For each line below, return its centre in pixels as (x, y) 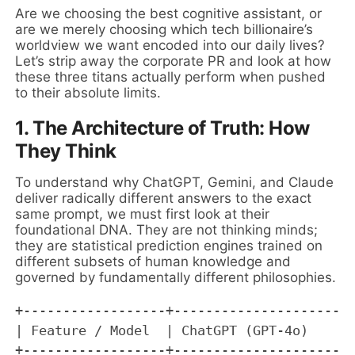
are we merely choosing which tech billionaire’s (164, 29)
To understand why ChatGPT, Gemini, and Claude (175, 182)
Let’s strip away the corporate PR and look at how (174, 61)
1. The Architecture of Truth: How (162, 128)
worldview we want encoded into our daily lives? (170, 45)
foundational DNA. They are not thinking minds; (167, 229)
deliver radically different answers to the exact (164, 198)
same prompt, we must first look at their (143, 214)
